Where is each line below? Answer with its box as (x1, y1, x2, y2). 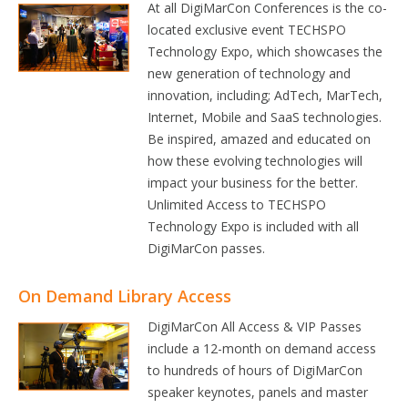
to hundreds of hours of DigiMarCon (148, 362, 363, 379)
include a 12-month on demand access (148, 340, 377, 357)
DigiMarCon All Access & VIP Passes (148, 318, 362, 335)
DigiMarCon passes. (148, 240, 266, 257)
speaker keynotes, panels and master (148, 383, 369, 401)
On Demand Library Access (18, 285, 231, 307)
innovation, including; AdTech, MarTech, (148, 87, 383, 104)
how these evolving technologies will (148, 152, 363, 169)
